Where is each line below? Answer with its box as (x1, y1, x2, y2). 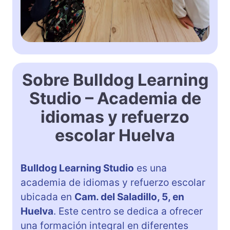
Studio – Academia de (29, 88, 201, 109)
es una (134, 162, 167, 175)
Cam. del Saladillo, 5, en (74, 191, 184, 203)
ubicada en (21, 191, 74, 203)
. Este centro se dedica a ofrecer (53, 205, 203, 218)
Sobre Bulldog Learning (22, 70, 208, 90)
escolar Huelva (55, 125, 175, 146)
